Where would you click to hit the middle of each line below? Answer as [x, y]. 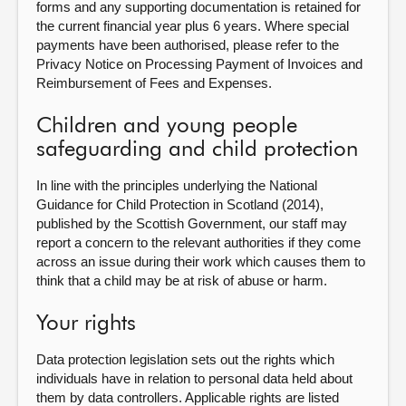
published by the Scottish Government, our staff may [192, 223]
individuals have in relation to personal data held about [194, 378]
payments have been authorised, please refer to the [188, 45]
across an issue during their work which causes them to [201, 261]
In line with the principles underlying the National [177, 185]
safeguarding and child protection [197, 150]
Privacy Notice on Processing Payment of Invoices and [199, 64]
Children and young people [167, 126]
